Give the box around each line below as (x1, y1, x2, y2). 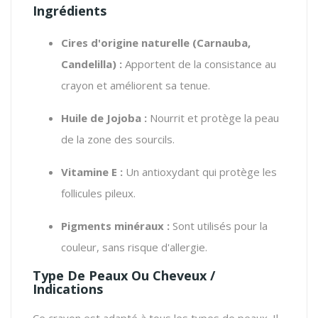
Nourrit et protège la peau (147, 110, 279, 125)
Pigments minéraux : (61, 218, 170, 233)
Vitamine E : (61, 164, 123, 179)
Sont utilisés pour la (170, 218, 268, 233)
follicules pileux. (61, 185, 136, 200)
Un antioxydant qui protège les (123, 164, 277, 179)
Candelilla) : (61, 56, 122, 71)
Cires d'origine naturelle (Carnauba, (61, 35, 251, 50)
